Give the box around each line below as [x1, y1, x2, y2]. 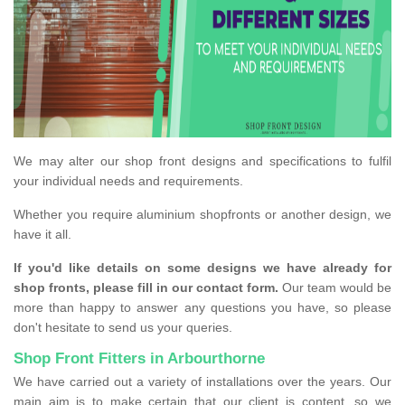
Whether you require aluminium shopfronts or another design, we [14, 207, 391, 222]
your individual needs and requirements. [14, 174, 243, 189]
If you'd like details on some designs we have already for [14, 260, 391, 276]
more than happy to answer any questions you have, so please [14, 300, 391, 316]
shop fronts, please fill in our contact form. [14, 280, 278, 296]
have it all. [14, 227, 75, 242]
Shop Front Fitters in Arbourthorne [14, 350, 265, 368]
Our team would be [278, 280, 391, 296]
